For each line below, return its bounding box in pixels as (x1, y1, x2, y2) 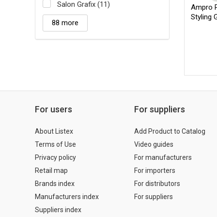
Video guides (134, 140, 173, 148)
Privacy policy (35, 153, 76, 161)
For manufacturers (134, 153, 192, 161)
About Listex (35, 127, 73, 135)
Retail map (35, 166, 68, 174)
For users (35, 104, 72, 114)
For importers (134, 166, 175, 174)
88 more (52, 18, 78, 27)
